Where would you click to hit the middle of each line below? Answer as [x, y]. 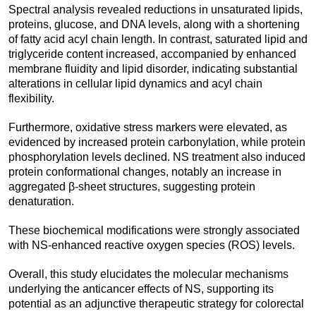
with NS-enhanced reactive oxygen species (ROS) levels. [152, 245]
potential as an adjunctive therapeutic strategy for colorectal [156, 304]
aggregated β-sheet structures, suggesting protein [132, 187]
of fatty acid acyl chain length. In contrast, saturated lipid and [158, 39]
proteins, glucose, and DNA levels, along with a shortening [154, 25]
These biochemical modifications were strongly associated [154, 231]
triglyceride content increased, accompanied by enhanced [152, 54]
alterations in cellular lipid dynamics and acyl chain [135, 84]
